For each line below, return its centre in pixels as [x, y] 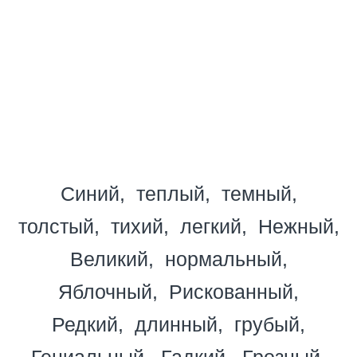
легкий [210, 226]
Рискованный [231, 291]
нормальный [223, 259]
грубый [267, 324]
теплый [170, 193]
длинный [176, 324]
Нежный [296, 226]
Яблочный [105, 291]
